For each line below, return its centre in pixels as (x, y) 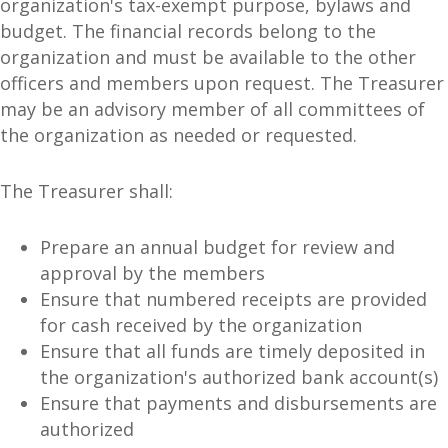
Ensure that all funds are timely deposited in (232, 351)
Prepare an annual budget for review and (217, 247)
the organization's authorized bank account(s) (239, 377)
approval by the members (152, 273)
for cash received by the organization (201, 325)
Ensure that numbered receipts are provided (233, 299)
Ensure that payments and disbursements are (238, 403)
